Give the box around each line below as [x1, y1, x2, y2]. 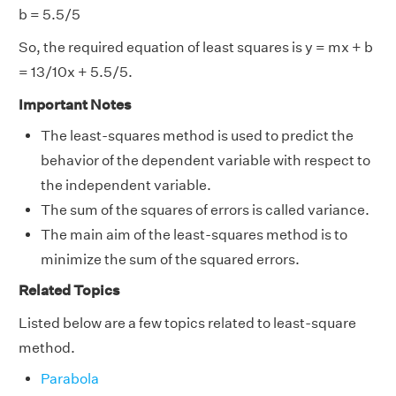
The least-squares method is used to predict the [41, 127, 354, 145]
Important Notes [19, 96, 132, 114]
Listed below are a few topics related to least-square [19, 315, 356, 332]
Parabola [41, 370, 99, 388]
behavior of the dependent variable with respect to [41, 152, 370, 170]
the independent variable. [41, 177, 211, 194]
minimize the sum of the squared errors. [41, 251, 300, 269]
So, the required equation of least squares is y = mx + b [19, 39, 373, 57]
